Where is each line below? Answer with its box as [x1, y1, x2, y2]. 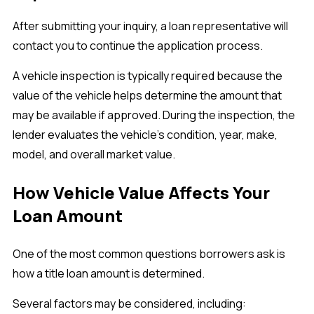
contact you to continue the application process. [13, 38, 263, 54]
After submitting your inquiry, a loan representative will [13, 18, 288, 34]
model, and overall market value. [13, 146, 175, 163]
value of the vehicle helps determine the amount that [13, 88, 282, 104]
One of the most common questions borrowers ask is [13, 246, 285, 262]
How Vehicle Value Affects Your [13, 181, 270, 205]
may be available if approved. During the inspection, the [13, 107, 295, 123]
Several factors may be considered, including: [13, 296, 246, 312]
